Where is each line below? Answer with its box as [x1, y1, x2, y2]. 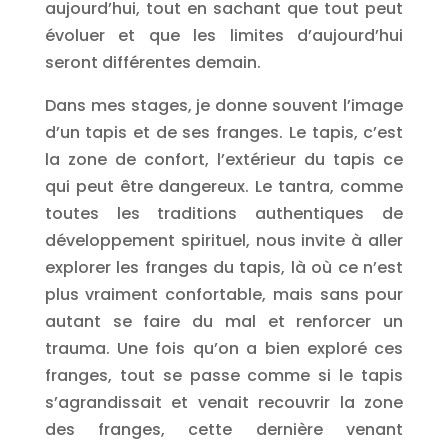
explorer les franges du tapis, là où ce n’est [44, 256, 404, 279]
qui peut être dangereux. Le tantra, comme [44, 175, 404, 198]
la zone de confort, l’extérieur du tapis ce [44, 148, 404, 171]
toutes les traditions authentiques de [44, 202, 404, 225]
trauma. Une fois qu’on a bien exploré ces [44, 337, 404, 360]
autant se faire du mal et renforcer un [44, 310, 404, 333]
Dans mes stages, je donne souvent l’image [44, 94, 404, 117]
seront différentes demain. [44, 51, 261, 74]
